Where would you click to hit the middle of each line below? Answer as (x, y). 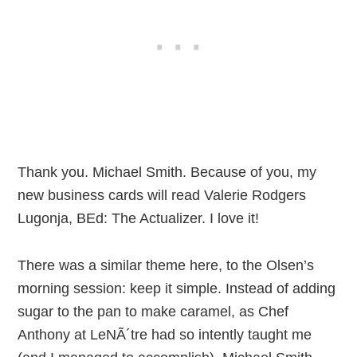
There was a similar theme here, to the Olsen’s (166, 265)
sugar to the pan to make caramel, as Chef (153, 312)
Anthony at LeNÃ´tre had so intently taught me (165, 335)
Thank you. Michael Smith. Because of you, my (167, 172)
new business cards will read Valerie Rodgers (162, 195)
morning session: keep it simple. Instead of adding (177, 288)
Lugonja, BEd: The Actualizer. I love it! (139, 218)
